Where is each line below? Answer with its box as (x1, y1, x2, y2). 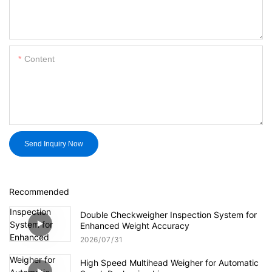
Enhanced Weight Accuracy (80, 220, 189, 231)
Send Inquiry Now (24, 139, 83, 148)
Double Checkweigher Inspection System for (80, 209, 257, 220)
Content (24, 53, 55, 64)
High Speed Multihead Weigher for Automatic (80, 257, 259, 268)
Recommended (9, 186, 69, 197)
